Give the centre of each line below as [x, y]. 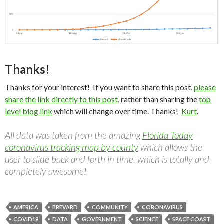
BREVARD [65, 207]
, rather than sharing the [158, 99]
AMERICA [26, 207]
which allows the [170, 147]
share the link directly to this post [61, 99]
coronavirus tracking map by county [72, 147]
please [205, 87]
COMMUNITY [110, 207]
